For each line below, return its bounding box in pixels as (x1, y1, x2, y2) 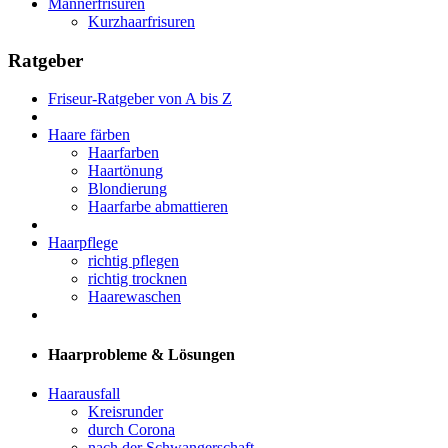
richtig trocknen (88, 270, 187, 288)
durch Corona (88, 420, 175, 438)
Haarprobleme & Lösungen (48, 345, 235, 363)
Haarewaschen (88, 288, 181, 306)
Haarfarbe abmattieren (88, 198, 228, 216)
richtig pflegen (88, 252, 179, 270)
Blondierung (88, 180, 167, 198)
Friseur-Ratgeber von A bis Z (48, 90, 232, 108)
